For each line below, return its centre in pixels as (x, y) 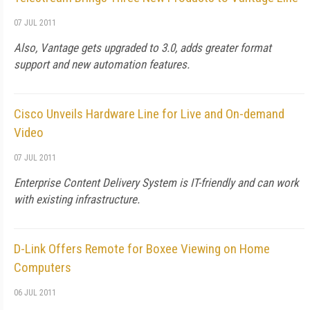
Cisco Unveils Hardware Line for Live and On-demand (149, 114)
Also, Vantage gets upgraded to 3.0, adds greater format (143, 48)
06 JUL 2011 (35, 293)
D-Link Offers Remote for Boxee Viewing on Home (142, 249)
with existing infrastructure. (77, 199)
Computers (43, 267)
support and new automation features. (102, 64)
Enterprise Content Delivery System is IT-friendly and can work (156, 183)
